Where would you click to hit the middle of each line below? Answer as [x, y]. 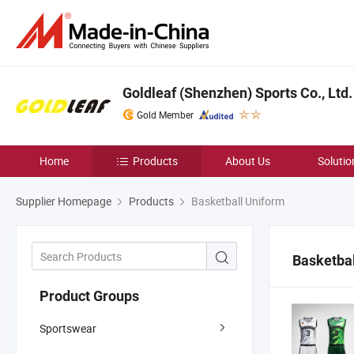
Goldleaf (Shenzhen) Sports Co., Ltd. [237, 93]
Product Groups [89, 296]
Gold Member [165, 115]
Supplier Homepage [64, 201]
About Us [248, 161]
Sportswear [68, 328]
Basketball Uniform [237, 201]
